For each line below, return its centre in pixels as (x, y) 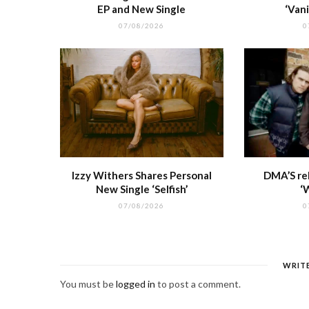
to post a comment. (198, 284)
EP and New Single (142, 9)
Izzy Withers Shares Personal (141, 176)
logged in (136, 284)
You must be (88, 284)
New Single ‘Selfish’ (141, 189)
